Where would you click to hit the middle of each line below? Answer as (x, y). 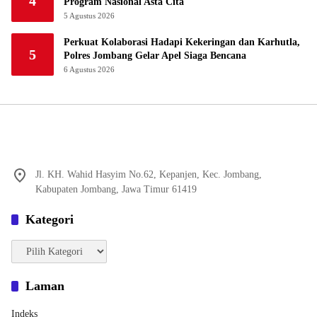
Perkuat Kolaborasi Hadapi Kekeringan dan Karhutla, (182, 42)
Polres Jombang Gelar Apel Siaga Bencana (155, 55)
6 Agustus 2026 (89, 69)
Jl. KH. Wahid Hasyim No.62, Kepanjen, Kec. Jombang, (149, 174)
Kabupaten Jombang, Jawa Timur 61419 (116, 189)
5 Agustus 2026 (89, 15)
